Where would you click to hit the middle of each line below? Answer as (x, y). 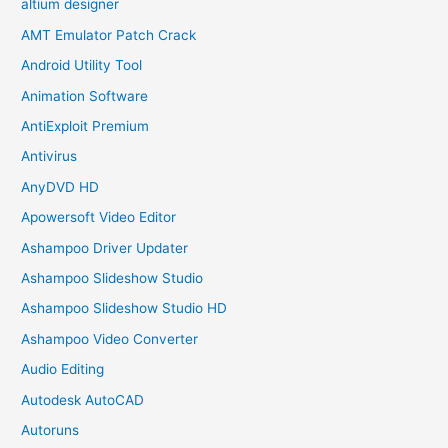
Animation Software (85, 95)
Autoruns (50, 430)
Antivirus (49, 156)
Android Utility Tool (82, 65)
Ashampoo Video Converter (110, 338)
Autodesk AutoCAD (83, 399)
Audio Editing (63, 369)
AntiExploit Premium (85, 126)
